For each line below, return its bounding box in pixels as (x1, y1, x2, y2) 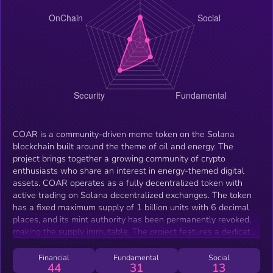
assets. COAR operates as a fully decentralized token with (13, 176, 243, 189)
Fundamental (113, 252, 160, 263)
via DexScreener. (13, 249, 79, 262)
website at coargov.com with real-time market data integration (13, 237, 258, 250)
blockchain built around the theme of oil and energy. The (13, 140, 233, 152)
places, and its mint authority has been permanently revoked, (13, 213, 251, 225)
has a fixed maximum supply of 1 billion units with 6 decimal (13, 200, 249, 213)
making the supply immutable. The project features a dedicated (13, 225, 260, 238)
